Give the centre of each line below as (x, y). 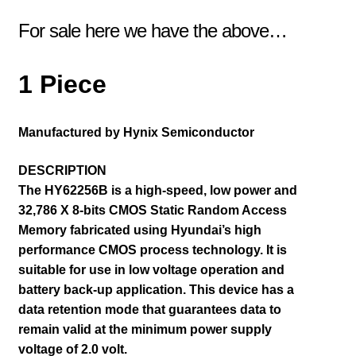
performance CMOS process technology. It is (152, 250)
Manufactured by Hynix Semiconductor (136, 133)
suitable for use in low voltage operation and (151, 269)
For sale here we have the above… (152, 30)
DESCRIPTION (62, 170)
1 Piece (62, 84)
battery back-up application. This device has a (156, 289)
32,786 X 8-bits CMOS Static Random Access (152, 210)
